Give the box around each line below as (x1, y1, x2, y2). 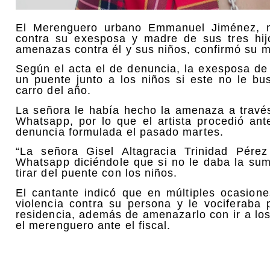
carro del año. (16, 84, 92, 97)
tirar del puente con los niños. (16, 167, 178, 180)
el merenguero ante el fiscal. (16, 219, 171, 231)
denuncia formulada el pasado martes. (16, 125, 224, 138)
